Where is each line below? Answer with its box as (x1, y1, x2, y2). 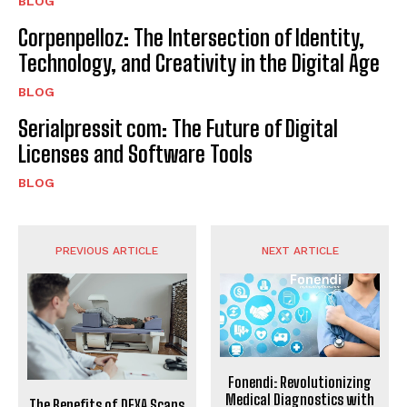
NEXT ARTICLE (261, 243, 339, 257)
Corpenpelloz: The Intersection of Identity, (18, 24, 364, 51)
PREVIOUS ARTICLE (55, 243, 159, 257)
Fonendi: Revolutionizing (228, 372, 372, 391)
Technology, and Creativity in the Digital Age (18, 49, 380, 76)
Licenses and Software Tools (18, 140, 253, 167)
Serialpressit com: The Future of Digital (18, 114, 338, 142)
